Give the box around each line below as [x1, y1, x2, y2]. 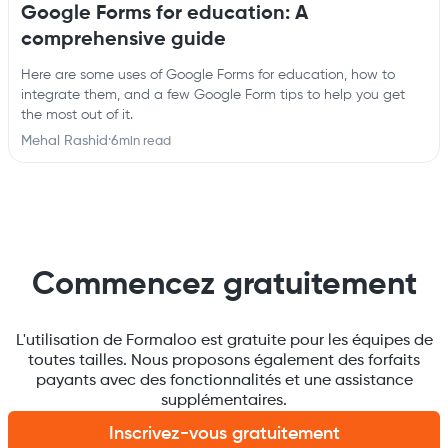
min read [119, 134, 171, 148]
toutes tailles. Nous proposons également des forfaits [28, 353, 420, 369]
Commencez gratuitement [31, 269, 417, 301]
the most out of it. [21, 108, 133, 122]
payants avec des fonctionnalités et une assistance [35, 373, 413, 389]
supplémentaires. [161, 393, 287, 409]
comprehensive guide [21, 30, 226, 50]
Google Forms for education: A [21, 4, 308, 24]
